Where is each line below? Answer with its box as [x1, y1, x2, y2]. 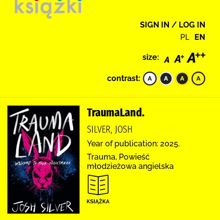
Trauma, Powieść [87, 152, 150, 162]
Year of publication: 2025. [87, 138, 180, 148]
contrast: [107, 73, 140, 83]
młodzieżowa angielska [87, 161, 174, 171]
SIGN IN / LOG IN [140, 20, 205, 29]
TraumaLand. [87, 105, 144, 119]
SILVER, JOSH [87, 123, 133, 135]
